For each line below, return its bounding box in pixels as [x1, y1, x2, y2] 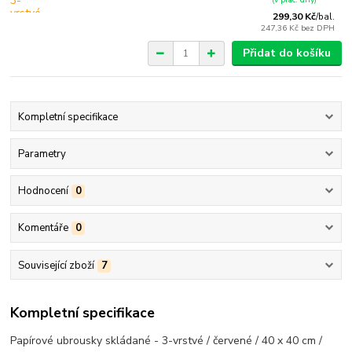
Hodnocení [17, 184, 68, 199]
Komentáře [17, 221, 68, 236]
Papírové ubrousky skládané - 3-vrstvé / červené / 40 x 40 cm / [10, 333, 323, 349]
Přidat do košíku [242, 46, 331, 61]
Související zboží [17, 258, 94, 273]
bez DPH [301, 22, 335, 35]
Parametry [17, 146, 66, 161]
